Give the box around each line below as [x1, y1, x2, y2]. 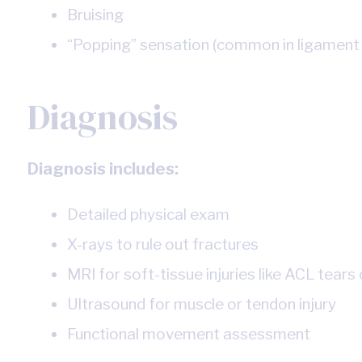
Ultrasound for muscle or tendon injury [66, 295, 336, 314]
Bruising [66, 6, 124, 25]
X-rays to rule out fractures [66, 235, 259, 255]
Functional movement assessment [66, 325, 310, 344]
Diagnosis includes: [27, 159, 179, 179]
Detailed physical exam [66, 205, 229, 225]
